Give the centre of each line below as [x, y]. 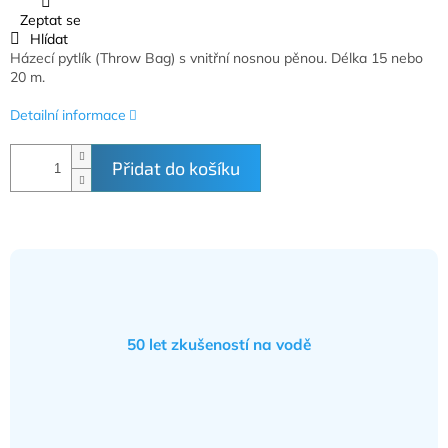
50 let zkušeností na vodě [219, 345]
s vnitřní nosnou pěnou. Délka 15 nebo [301, 58]
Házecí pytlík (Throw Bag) [94, 58]
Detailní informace [68, 115]
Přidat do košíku [176, 168]
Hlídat [49, 39]
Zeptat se [50, 20]
